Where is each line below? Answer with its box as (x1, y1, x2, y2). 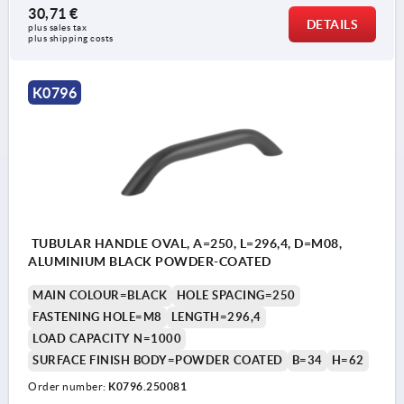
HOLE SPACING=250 (176, 288, 296, 302)
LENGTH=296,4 (170, 309, 262, 324)
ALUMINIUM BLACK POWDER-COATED (28, 253, 271, 269)
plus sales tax (28, 22, 89, 32)
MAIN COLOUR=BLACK (32, 288, 168, 302)
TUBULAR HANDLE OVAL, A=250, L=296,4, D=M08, (28, 235, 342, 251)
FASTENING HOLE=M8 (32, 309, 162, 324)
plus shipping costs (28, 32, 114, 43)
